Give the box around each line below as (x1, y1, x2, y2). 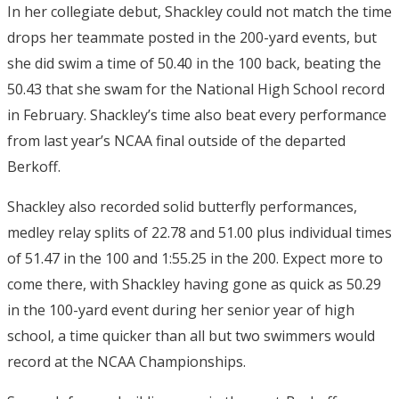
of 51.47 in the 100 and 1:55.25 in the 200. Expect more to (7, 248, 383, 269)
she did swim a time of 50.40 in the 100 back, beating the (7, 53, 381, 74)
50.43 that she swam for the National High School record (7, 79, 385, 100)
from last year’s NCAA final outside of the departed (7, 131, 346, 151)
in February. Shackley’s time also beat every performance (7, 105, 387, 126)
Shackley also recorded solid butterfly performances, (7, 197, 357, 217)
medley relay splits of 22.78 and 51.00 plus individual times (7, 223, 392, 243)
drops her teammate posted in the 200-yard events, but (7, 28, 377, 48)
